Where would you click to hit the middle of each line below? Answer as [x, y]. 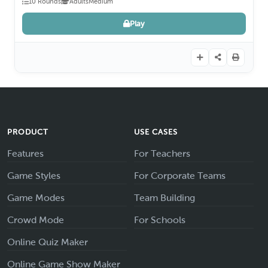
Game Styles [34, 176]
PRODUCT [28, 132]
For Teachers [162, 154]
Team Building [165, 198]
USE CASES [156, 132]
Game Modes [36, 198]
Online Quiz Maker [48, 242]
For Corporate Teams [180, 176]
